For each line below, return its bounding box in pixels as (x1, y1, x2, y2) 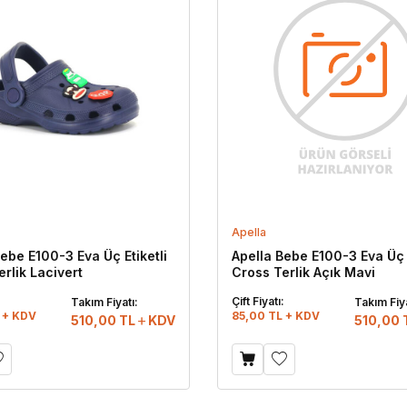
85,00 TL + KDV (232, 309, 320, 323)
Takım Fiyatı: (71, 295, 138, 310)
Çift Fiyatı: (232, 294, 284, 309)
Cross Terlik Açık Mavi (232, 264, 375, 281)
